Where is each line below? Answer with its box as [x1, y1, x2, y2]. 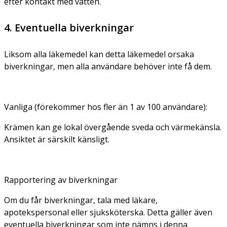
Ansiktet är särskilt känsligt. [4, 133, 109, 145]
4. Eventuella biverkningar [4, 20, 134, 34]
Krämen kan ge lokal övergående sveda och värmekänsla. [4, 121, 221, 133]
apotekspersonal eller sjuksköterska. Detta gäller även [4, 206, 212, 218]
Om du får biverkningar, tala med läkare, [4, 194, 158, 206]
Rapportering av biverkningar [4, 174, 118, 185]
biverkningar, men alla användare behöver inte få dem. [4, 60, 212, 72]
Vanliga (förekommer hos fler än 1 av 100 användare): [4, 101, 207, 112]
